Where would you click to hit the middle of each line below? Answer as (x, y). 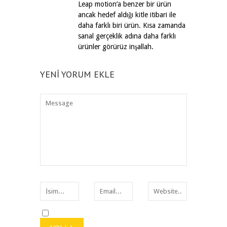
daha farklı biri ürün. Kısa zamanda (132, 26)
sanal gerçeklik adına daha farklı (127, 36)
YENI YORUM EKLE (77, 74)
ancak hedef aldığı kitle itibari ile (127, 15)
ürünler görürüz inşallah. (116, 47)
